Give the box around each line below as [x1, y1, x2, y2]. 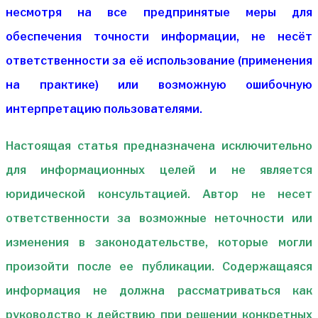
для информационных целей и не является [6, 163, 312, 177]
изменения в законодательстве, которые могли [6, 235, 312, 249]
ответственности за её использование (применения [6, 53, 312, 67]
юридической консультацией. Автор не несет [6, 187, 312, 201]
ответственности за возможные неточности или [6, 211, 312, 225]
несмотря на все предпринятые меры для [6, 5, 312, 19]
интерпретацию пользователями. [6, 102, 202, 116]
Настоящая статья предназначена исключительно [6, 138, 312, 153]
